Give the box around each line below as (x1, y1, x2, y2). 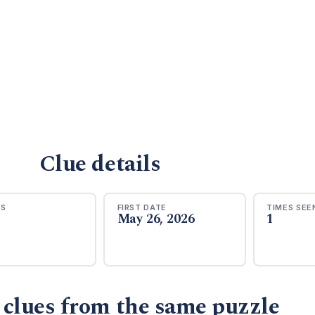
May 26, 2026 (117, 209, 195, 229)
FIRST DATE (117, 202, 167, 212)
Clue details (39, 147, 161, 181)
